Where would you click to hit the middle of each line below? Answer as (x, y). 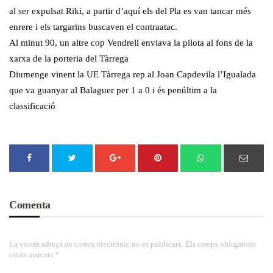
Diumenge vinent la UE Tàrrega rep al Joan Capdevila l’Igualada (133, 75)
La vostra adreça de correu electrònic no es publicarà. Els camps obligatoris (133, 244)
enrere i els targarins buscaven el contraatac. (93, 27)
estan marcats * (34, 255)
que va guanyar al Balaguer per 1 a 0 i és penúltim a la (113, 90)
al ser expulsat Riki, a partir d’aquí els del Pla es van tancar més (130, 11)
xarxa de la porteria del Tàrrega (69, 59)
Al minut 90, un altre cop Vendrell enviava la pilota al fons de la (131, 43)
